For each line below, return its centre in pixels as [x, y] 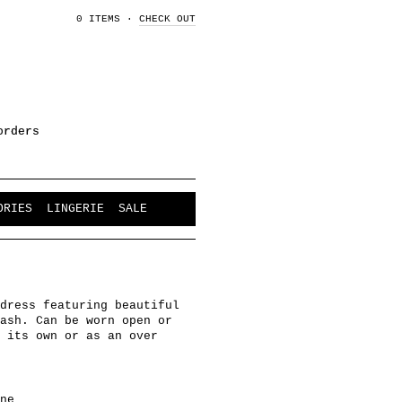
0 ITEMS [98, 19]
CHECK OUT [167, 19]
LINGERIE [75, 209]
